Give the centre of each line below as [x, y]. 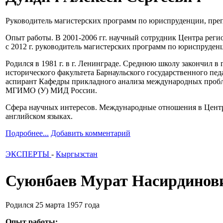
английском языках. [39, 116]
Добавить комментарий [91, 133]
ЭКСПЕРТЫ [28, 154]
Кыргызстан [77, 154]
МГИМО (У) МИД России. [51, 91]
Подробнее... [27, 133]
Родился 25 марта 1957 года [53, 205]
